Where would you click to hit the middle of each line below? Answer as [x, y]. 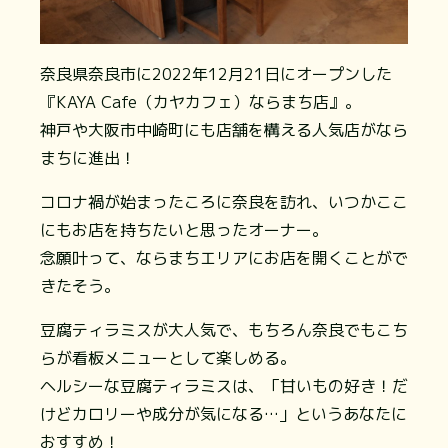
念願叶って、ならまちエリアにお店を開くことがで [224, 258]
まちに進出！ [88, 158]
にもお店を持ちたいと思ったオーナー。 [184, 230]
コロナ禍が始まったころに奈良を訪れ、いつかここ [224, 202]
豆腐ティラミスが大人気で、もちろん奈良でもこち [224, 330]
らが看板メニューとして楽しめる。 [168, 358]
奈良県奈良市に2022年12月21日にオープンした [216, 74]
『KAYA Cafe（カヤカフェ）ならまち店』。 [200, 102]
